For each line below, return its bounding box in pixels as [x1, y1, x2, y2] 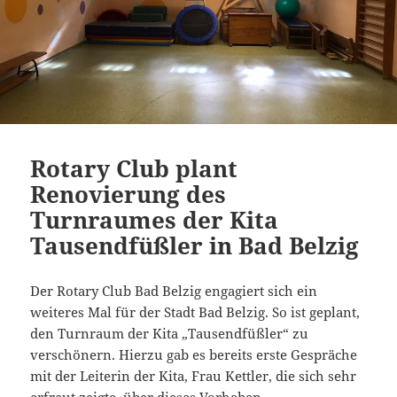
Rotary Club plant [30, 152, 238, 185]
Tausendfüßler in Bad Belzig [30, 230, 360, 262]
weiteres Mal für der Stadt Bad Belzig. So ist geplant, [30, 303, 361, 322]
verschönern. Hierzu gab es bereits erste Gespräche [30, 346, 358, 364]
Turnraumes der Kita [30, 204, 279, 237]
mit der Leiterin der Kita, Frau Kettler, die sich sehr [30, 367, 357, 385]
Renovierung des [30, 178, 227, 211]
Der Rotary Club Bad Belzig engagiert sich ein [30, 282, 318, 300]
